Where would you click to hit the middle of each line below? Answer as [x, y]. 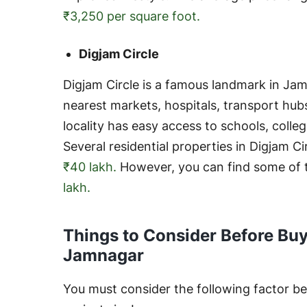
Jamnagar [103, 255]
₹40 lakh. [90, 167]
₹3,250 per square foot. [132, 16]
